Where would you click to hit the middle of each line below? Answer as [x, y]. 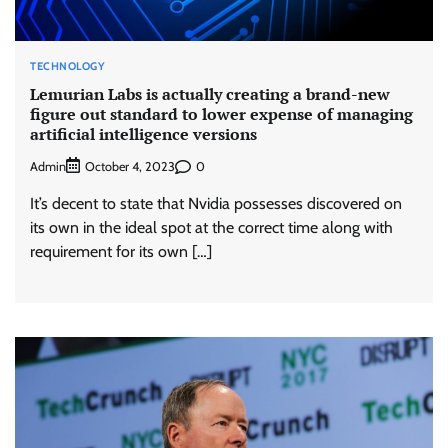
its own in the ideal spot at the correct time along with [211, 228]
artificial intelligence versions [143, 133]
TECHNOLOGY [67, 65]
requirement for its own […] [121, 252]
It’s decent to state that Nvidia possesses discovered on [216, 204]
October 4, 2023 [130, 167]
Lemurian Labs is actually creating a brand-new [210, 93]
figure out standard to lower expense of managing [221, 113]
